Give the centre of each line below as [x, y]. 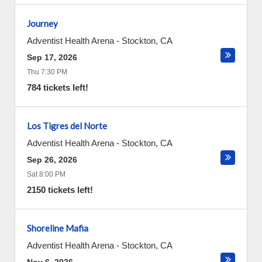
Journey [42, 23]
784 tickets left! [58, 87]
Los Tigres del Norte [67, 126]
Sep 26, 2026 [52, 160]
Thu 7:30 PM [47, 72]
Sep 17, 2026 [52, 57]
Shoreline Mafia [58, 228]
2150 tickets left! [60, 190]
